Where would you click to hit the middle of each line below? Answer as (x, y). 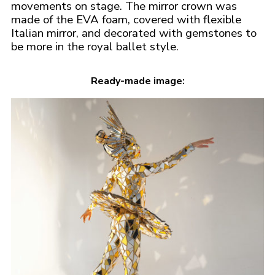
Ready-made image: (137, 81)
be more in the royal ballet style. (95, 47)
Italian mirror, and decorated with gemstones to (134, 33)
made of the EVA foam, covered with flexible (126, 20)
